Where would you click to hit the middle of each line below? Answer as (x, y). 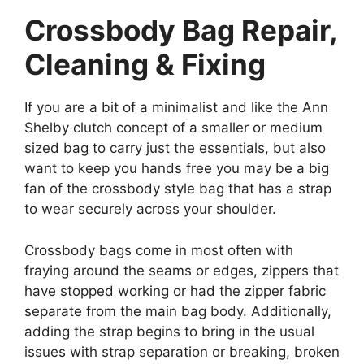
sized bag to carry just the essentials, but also (175, 148)
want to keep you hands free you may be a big (177, 168)
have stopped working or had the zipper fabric (175, 290)
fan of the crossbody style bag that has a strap (178, 188)
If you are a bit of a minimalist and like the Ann (176, 107)
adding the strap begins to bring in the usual (169, 331)
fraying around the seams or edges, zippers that (182, 270)
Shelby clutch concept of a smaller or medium (173, 128)
